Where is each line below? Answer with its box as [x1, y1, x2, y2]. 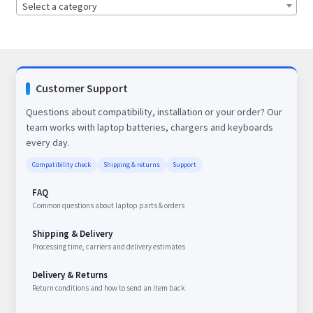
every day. [25, 136, 70, 150]
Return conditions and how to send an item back [31, 283, 185, 293]
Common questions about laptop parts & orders [31, 201, 184, 211]
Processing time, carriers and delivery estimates [31, 242, 185, 252]
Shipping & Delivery [31, 228, 112, 240]
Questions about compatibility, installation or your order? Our [25, 105, 282, 119]
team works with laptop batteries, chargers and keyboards [25, 121, 273, 134]
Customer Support [35, 81, 128, 96]
